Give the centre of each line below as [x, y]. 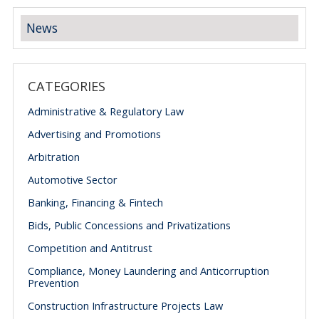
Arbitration [53, 157]
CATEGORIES [66, 86]
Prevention [53, 283]
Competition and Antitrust [90, 248]
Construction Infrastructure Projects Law [125, 305]
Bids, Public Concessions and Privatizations [129, 225]
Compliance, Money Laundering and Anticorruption [148, 271]
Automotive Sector [72, 179]
